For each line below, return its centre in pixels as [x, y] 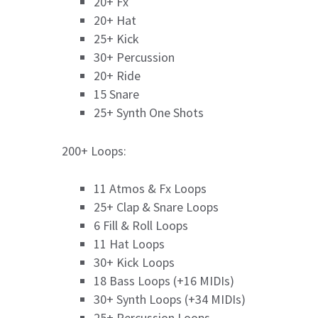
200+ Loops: [94, 150]
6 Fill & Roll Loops [141, 225]
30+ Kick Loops [134, 262]
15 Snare [116, 94]
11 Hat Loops [129, 243]
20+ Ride [117, 75]
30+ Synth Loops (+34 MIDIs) [170, 299]
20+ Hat [115, 20]
